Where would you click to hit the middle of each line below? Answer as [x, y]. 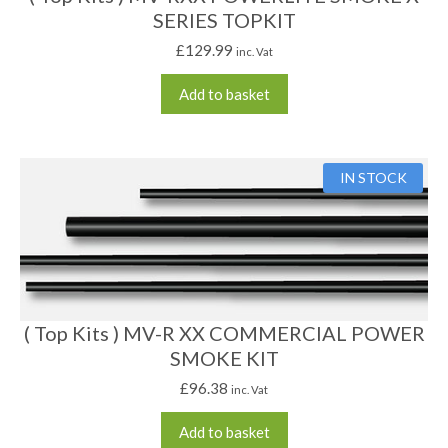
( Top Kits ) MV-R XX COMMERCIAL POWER [224, 333]
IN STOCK [373, 178]
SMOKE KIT [224, 358]
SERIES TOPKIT [224, 20]
